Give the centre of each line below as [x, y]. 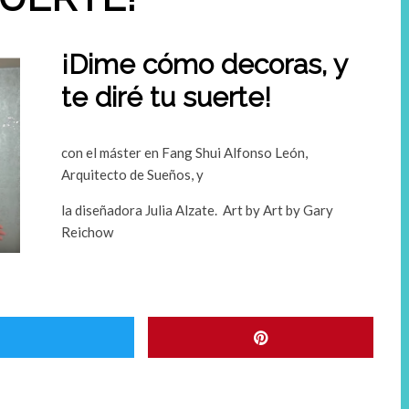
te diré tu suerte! [166, 98]
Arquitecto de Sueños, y [132, 175]
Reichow [87, 232]
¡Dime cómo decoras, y [204, 65]
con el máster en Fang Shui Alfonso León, [184, 153]
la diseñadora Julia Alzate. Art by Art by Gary [197, 210]
